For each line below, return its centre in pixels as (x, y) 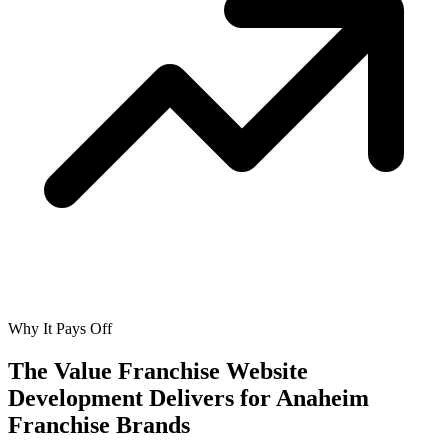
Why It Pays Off (60, 329)
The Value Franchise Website (158, 371)
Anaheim (322, 398)
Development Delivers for (139, 398)
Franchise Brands (99, 425)
